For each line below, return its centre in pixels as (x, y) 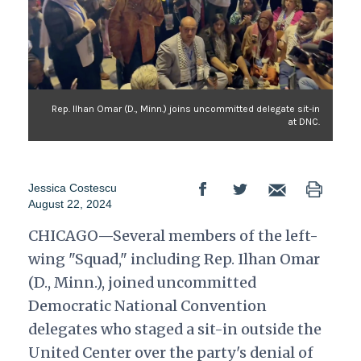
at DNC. (304, 122)
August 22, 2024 (70, 204)
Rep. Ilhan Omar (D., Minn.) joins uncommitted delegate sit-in (186, 109)
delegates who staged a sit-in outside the (174, 330)
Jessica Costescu (72, 188)
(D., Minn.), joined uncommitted (142, 283)
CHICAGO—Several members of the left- (173, 236)
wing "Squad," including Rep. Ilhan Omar (174, 259)
